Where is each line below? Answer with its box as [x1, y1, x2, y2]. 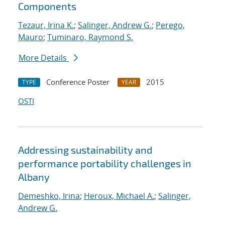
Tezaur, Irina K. [18, 20, 74, 31]
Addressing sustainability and [18, 144, 152, 156]
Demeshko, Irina [18, 190, 80, 202]
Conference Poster [46, 77, 109, 87]
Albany [18, 171, 50, 183]
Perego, [156, 20, 185, 31]
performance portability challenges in [18, 157, 191, 170]
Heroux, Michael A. [84, 190, 154, 202]
